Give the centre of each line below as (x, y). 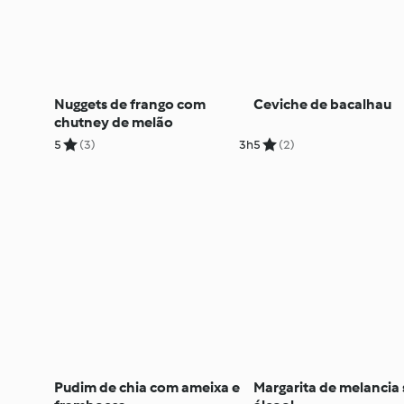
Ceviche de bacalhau (322, 104)
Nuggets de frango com (130, 104)
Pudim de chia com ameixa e (147, 387)
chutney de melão (114, 122)
